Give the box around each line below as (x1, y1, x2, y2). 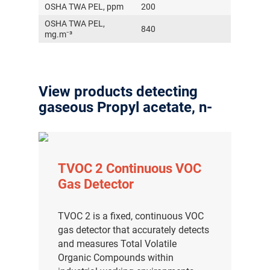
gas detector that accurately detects (58, 224, 210, 236)
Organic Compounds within (58, 251, 174, 263)
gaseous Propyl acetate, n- (39, 98, 213, 116)
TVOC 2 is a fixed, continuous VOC (58, 210, 204, 222)
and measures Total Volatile (58, 237, 177, 250)
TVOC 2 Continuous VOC (58, 160, 202, 176)
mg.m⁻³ (45, 30, 73, 39)
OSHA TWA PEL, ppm (45, 2, 124, 11)
